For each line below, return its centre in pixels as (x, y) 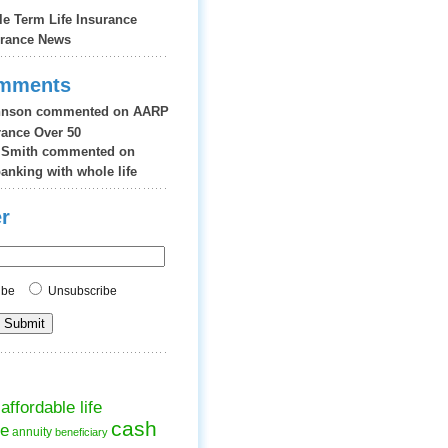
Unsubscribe (81, 291)
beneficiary (81, 432)
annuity (32, 431)
